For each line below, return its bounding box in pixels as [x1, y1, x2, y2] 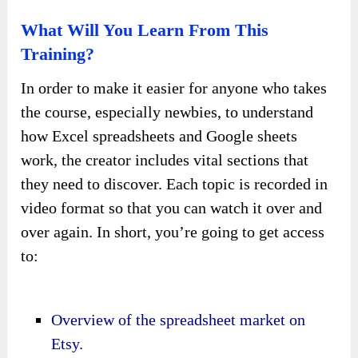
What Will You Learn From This [21, 20, 269, 41]
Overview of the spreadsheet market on [51, 311, 306, 329]
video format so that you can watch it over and [21, 199, 323, 217]
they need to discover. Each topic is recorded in [21, 175, 328, 193]
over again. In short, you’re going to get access [21, 223, 325, 241]
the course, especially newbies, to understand [21, 103, 314, 121]
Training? [21, 44, 95, 65]
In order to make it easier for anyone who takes [21, 79, 328, 97]
